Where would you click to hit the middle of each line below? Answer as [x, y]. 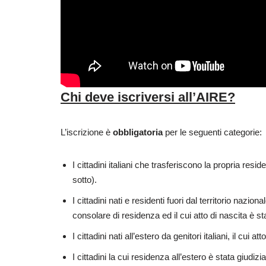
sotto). [85, 179]
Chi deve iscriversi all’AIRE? [148, 97]
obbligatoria [138, 132]
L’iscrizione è [87, 132]
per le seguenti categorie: [212, 132]
